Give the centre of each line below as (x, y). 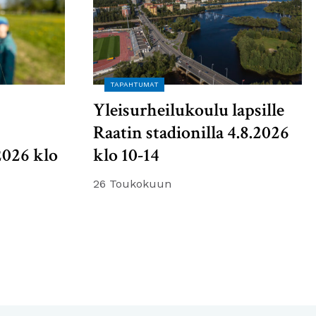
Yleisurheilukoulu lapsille (189, 110)
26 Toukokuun (132, 184)
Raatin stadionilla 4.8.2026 (191, 133)
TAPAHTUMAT (134, 84)
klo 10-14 (126, 155)
